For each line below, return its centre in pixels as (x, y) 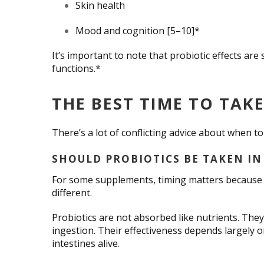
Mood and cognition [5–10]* (138, 30)
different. (72, 192)
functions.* (76, 68)
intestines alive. (86, 243)
